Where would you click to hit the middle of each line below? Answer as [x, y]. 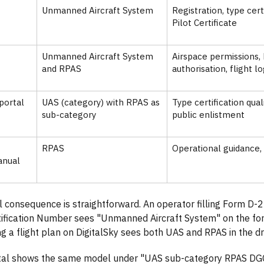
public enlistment [208, 115]
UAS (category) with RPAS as [101, 103]
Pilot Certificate [204, 23]
